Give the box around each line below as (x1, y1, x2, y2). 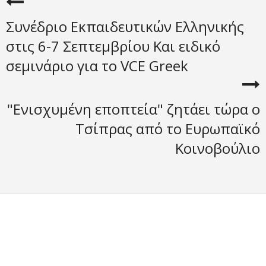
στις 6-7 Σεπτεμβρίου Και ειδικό (6, 36, 220, 56)
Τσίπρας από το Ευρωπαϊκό (75, 119, 260, 138)
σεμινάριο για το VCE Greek (6, 56, 188, 75)
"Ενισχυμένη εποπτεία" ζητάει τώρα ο (7, 99, 260, 119)
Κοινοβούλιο (175, 138, 260, 158)
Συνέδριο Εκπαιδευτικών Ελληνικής (6, 17, 244, 36)
